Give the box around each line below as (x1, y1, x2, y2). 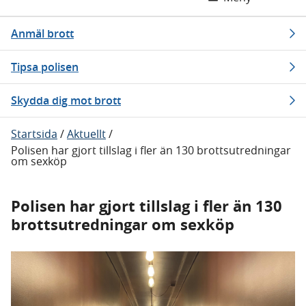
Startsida (11, 126, 57, 141)
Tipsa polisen (11, 59, 79, 74)
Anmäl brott (11, 26, 74, 41)
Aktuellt (67, 126, 106, 141)
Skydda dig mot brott (11, 93, 121, 108)
